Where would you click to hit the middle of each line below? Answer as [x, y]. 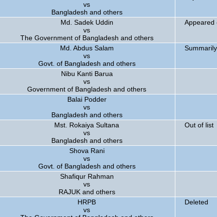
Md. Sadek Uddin [87, 22]
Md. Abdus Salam [87, 48]
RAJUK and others [87, 192]
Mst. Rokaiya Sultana [87, 125]
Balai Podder [87, 99]
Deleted [196, 202]
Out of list [199, 125]
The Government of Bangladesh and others [87, 38]
